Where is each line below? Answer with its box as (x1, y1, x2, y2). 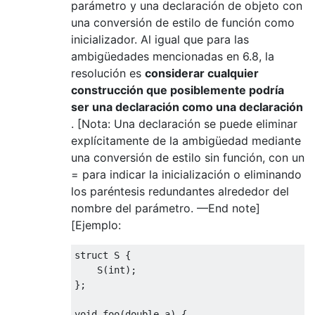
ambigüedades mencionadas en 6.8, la (71, 49, 274, 63)
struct (75, 249, 108, 261)
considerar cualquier (145, 65, 259, 80)
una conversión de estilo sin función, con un (71, 150, 304, 165)
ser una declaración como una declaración (71, 99, 303, 114)
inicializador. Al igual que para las (71, 32, 249, 46)
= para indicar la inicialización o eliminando (71, 167, 302, 181)
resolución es (71, 65, 145, 80)
